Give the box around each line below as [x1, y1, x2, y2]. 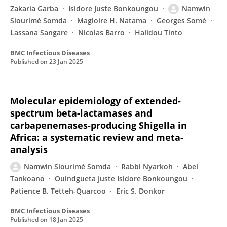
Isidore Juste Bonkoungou [68, 4, 158, 13]
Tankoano [10, 174, 45, 183]
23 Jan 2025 [49, 57, 83, 66]
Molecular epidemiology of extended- [10, 95, 181, 107]
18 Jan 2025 [49, 215, 83, 224]
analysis [10, 143, 48, 156]
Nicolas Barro [78, 28, 125, 37]
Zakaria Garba [10, 4, 58, 13]
